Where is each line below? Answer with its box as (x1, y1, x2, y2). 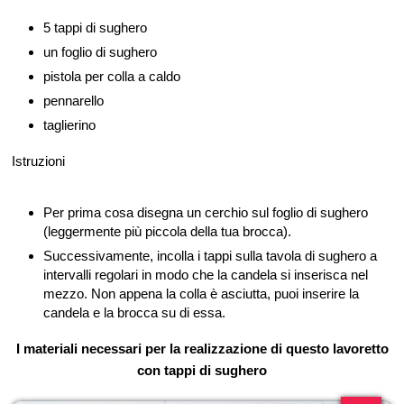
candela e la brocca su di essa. (43, 304, 225, 320)
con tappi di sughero (137, 362, 267, 378)
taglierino (43, 116, 96, 133)
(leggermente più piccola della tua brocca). (43, 223, 291, 239)
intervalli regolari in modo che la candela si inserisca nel (43, 266, 368, 282)
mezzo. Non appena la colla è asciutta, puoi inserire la (43, 285, 359, 301)
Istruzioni (12, 152, 65, 169)
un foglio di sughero (43, 43, 157, 60)
